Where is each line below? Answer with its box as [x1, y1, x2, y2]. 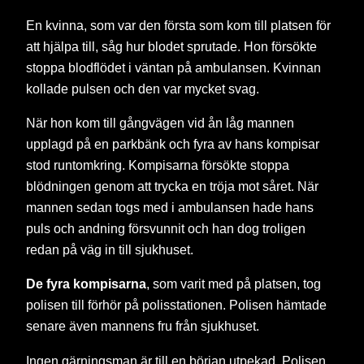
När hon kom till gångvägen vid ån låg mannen [26, 115, 294, 130]
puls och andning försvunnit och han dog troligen [26, 220, 305, 236]
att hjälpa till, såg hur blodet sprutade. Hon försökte [26, 38, 317, 54]
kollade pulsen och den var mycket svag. [26, 80, 259, 96]
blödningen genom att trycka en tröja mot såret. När [26, 178, 318, 193]
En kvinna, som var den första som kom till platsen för [26, 17, 331, 32]
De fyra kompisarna [26, 276, 146, 292]
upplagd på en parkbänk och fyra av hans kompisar [26, 136, 319, 151]
